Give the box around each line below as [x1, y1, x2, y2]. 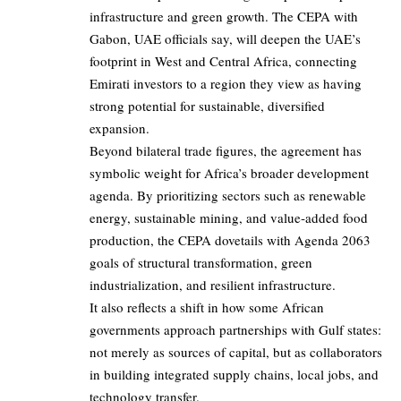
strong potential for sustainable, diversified [90, 97, 325, 115]
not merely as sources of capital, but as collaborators [90, 343, 382, 362]
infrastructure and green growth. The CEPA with [90, 7, 358, 26]
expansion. [90, 119, 149, 138]
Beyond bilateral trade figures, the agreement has [90, 141, 362, 160]
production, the [90, 231, 178, 250]
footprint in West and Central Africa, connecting [90, 52, 357, 71]
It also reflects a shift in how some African [90, 298, 324, 317]
